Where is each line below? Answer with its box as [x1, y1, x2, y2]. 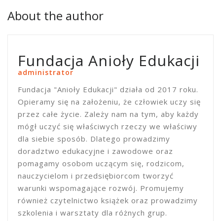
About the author [7, 7, 104, 24]
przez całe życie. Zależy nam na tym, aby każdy [18, 109, 199, 119]
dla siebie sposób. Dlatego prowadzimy [18, 134, 170, 144]
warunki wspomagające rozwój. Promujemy [18, 183, 184, 193]
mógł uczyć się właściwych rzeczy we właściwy [18, 121, 197, 132]
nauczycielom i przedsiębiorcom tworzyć [18, 171, 174, 181]
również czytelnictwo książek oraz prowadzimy [18, 195, 198, 206]
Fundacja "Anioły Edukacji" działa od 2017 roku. [18, 84, 198, 95]
